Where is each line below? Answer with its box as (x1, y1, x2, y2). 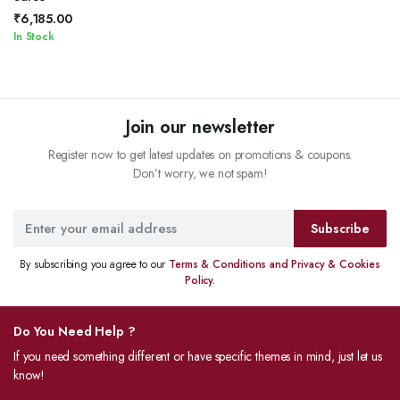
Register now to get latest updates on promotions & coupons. (47, 145, 353, 163)
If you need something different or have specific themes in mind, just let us (13, 346, 382, 365)
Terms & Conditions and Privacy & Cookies (169, 255, 380, 272)
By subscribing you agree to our (20, 255, 170, 272)
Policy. (185, 271, 215, 288)
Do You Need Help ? (13, 321, 136, 340)
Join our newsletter (124, 113, 276, 140)
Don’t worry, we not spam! (132, 163, 268, 182)
